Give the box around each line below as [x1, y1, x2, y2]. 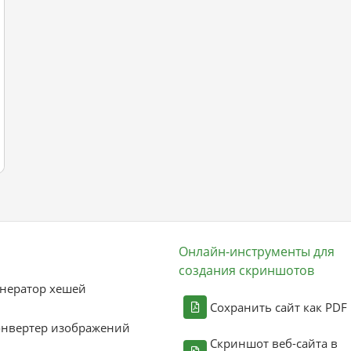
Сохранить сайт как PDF [210, 299, 347, 315]
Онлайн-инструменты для [179, 243, 335, 260]
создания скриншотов [179, 262, 314, 279]
